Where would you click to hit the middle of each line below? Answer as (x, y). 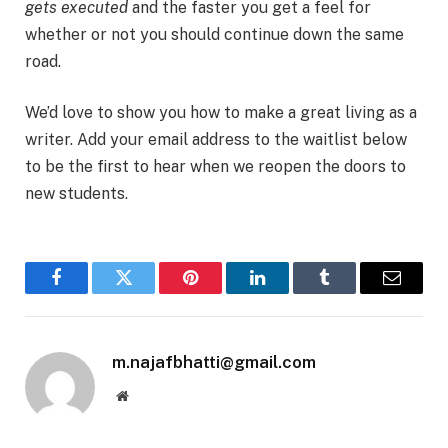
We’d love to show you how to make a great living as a (221, 113)
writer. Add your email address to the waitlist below (216, 140)
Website (149, 395)
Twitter (148, 292)
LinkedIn (289, 292)
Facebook (90, 292)
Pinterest (220, 292)
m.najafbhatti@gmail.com (214, 362)
